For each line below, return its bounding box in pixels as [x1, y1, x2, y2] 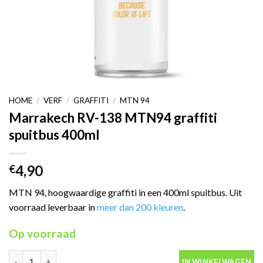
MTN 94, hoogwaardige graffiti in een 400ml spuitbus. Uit [9, 186, 242, 198]
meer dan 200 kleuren [97, 201, 183, 213]
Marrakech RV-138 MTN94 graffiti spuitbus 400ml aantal [8, 251, 231, 261]
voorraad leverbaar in [9, 201, 97, 213]
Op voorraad [9, 226, 76, 240]
